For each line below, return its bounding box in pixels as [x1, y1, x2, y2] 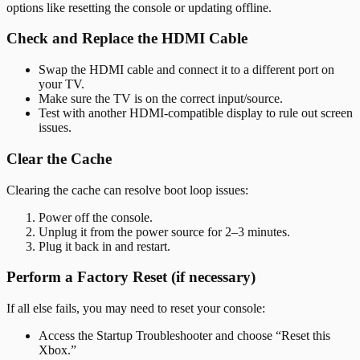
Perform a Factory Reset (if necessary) [6, 268, 256, 286]
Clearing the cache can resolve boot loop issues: [6, 182, 248, 197]
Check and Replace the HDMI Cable [6, 30, 247, 47]
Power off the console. [39, 210, 153, 224]
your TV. [39, 77, 84, 92]
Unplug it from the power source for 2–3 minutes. [39, 224, 290, 239]
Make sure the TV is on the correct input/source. [39, 92, 283, 106]
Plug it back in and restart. [39, 239, 170, 253]
